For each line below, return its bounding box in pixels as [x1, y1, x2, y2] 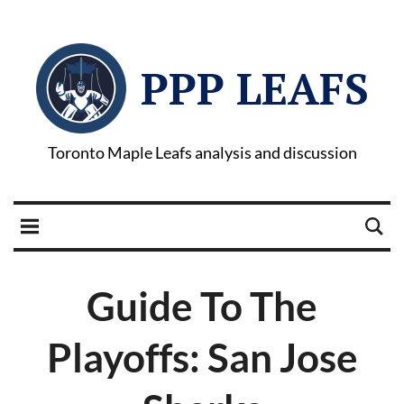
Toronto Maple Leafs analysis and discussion [47, 142, 357, 162]
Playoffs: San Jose [46, 334, 358, 381]
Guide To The [87, 282, 317, 329]
